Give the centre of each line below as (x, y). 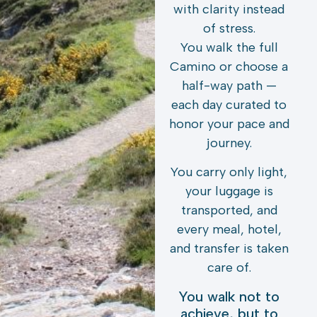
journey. (229, 143)
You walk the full (229, 47)
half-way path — (229, 85)
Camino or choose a (229, 66)
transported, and (229, 211)
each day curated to (229, 104)
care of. (229, 268)
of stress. (229, 28)
